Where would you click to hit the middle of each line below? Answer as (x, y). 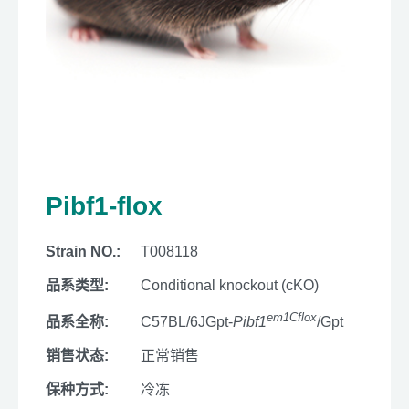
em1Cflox (292, 317)
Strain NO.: (83, 252)
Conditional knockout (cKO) (230, 285)
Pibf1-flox (104, 206)
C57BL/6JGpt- (187, 322)
